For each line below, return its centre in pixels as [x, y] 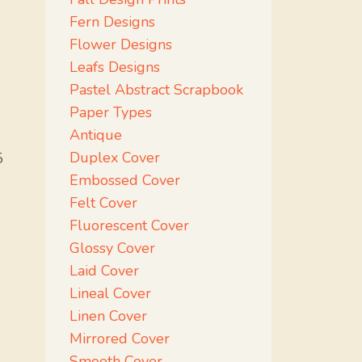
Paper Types [111, 112]
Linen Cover [108, 316]
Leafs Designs [115, 67]
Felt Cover [103, 203]
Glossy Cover [112, 248]
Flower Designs [121, 44]
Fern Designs [112, 22]
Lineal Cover [110, 293]
